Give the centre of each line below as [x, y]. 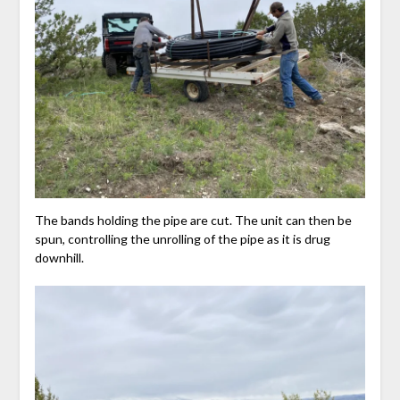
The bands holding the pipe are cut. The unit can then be [193, 220]
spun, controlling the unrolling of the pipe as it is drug [182, 238]
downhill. [59, 257]
